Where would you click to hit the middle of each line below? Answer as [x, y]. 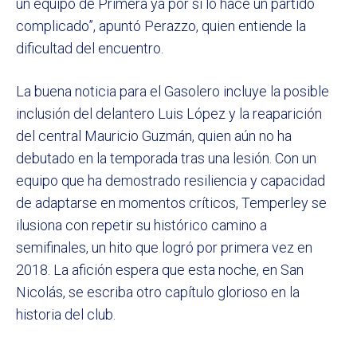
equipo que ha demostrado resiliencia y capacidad [171, 180]
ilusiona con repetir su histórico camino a [141, 225]
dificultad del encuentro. [90, 48]
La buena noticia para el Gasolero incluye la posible [173, 91]
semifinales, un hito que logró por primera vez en [164, 247]
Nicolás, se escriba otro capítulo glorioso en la [158, 292]
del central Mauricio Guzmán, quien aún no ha [154, 135]
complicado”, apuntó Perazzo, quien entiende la [161, 25]
